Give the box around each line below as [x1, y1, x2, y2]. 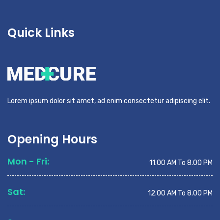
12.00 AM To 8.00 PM [148, 189, 213, 198]
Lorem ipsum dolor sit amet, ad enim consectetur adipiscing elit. [7, 97, 210, 106]
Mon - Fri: [7, 155, 49, 168]
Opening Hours [7, 131, 97, 148]
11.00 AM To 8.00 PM [149, 159, 213, 167]
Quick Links [7, 25, 75, 41]
